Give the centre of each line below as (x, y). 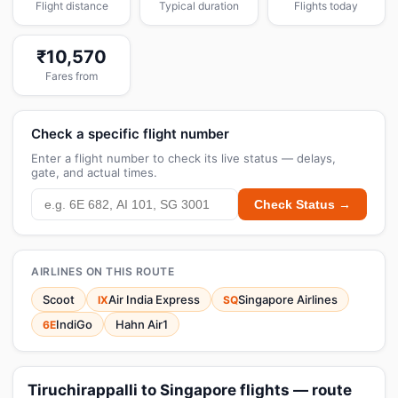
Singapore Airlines (288, 299)
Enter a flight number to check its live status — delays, (183, 158)
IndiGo (74, 324)
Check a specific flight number (130, 134)
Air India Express (154, 299)
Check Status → (302, 204)
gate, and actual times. (94, 172)
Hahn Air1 (142, 324)
